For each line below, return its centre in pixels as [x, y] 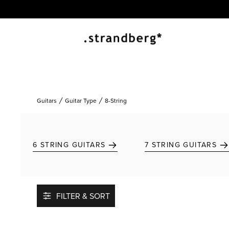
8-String [116, 100]
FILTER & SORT [83, 196]
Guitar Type [81, 100]
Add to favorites [196, 210]
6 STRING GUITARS [69, 145]
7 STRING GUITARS [181, 145]
